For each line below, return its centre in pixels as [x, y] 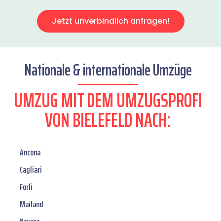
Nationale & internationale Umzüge [108, 70]
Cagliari [31, 170]
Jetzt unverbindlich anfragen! [110, 21]
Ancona [30, 153]
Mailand [32, 204]
